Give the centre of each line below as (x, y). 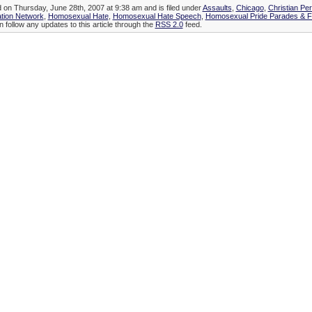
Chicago (250, 8)
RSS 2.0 (169, 25)
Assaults (217, 8)
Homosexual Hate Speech (157, 16)
